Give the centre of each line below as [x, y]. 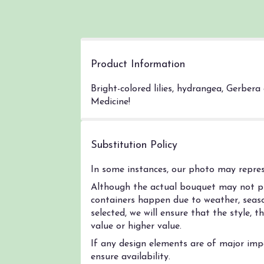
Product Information [138, 65]
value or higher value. [136, 227]
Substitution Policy [134, 146]
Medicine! [110, 102]
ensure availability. [131, 257]
